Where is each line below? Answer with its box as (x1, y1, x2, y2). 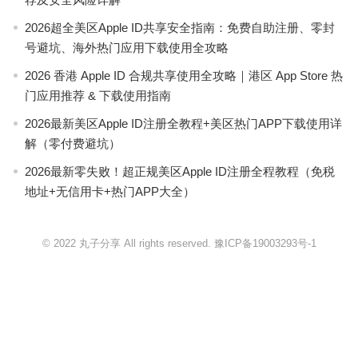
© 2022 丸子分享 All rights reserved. (42, 237, 211, 249)
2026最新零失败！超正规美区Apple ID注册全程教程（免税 (24, 165, 335, 178)
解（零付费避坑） (24, 137, 121, 150)
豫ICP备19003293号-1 (210, 237, 316, 249)
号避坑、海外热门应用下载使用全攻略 (24, 41, 229, 54)
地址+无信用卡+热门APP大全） (24, 185, 195, 198)
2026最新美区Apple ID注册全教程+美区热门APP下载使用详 (24, 117, 342, 130)
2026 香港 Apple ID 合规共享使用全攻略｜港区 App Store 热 (24, 69, 343, 82)
